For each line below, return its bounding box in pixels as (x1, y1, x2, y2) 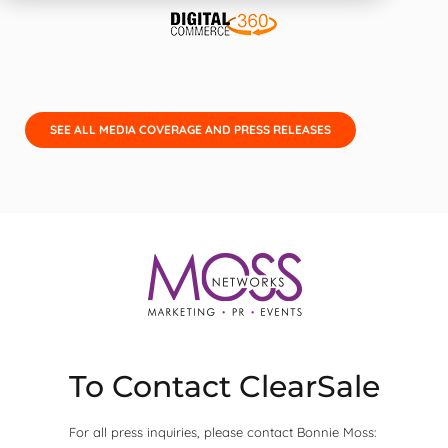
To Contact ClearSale (68, 368, 380, 405)
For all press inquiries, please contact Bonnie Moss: (68, 424, 376, 440)
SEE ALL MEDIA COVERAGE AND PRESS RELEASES (50, 122, 331, 137)
